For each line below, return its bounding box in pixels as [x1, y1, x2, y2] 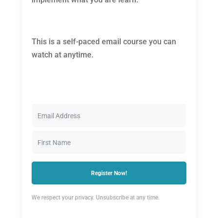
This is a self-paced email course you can [31, 37, 176, 47]
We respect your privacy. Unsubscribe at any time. [31, 194, 160, 201]
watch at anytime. [31, 50, 93, 60]
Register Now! [91, 169, 127, 177]
